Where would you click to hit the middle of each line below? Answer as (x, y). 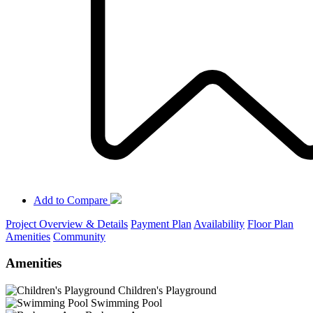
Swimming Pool (126, 303)
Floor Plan (270, 224)
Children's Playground (167, 290)
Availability (219, 224)
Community (79, 236)
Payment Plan (161, 224)
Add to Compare (71, 200)
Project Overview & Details (67, 224)
